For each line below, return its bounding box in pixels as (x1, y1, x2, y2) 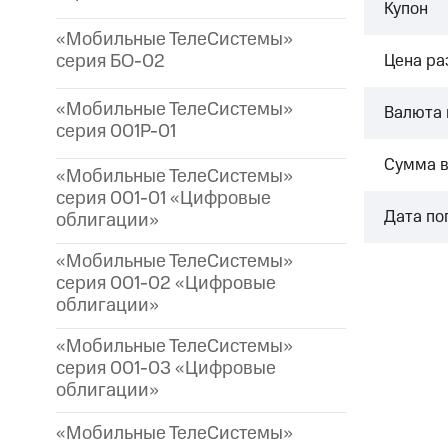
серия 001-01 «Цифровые (56, 185, 271, 212)
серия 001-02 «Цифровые (56, 269, 276, 297)
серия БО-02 (56, 48, 165, 76)
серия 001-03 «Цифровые (56, 354, 276, 382)
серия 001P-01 (56, 118, 176, 146)
